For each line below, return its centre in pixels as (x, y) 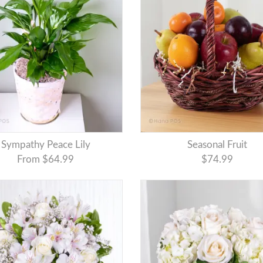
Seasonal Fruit (220, 145)
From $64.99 (46, 160)
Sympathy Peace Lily (48, 145)
